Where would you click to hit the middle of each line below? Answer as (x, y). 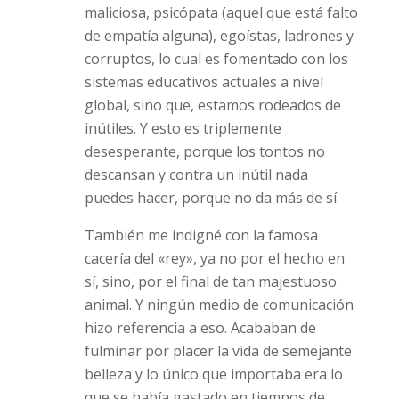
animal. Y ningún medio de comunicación (219, 305)
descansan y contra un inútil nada (196, 175)
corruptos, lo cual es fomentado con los (216, 59)
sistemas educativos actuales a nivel (204, 82)
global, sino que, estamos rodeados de (212, 105)
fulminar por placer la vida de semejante (218, 351)
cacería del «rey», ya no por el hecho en (214, 258)
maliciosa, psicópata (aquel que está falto (221, 12)
